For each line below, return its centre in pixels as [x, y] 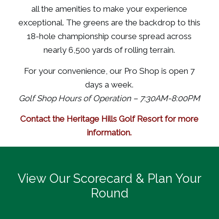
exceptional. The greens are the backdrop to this [109, 23]
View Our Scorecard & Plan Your [109, 178]
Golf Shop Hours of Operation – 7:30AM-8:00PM [109, 98]
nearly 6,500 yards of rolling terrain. [109, 50]
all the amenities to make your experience [109, 9]
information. [109, 133]
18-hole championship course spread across [109, 36]
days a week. [109, 84]
